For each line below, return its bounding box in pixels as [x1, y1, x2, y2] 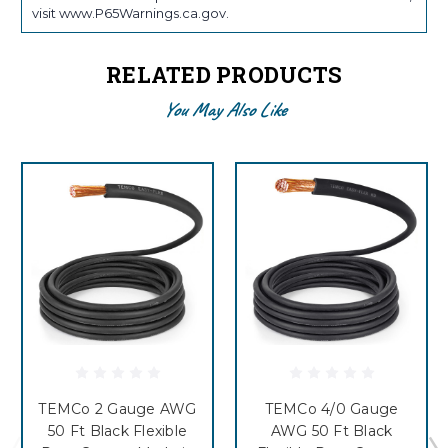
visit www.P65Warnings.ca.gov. [32, 4, 229, 21]
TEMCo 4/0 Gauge [264, 399, 399, 418]
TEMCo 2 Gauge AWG [38, 399, 197, 418]
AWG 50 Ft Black [270, 421, 393, 440]
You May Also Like [162, 96, 286, 122]
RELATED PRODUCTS [106, 59, 342, 89]
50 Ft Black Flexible [48, 421, 187, 440]
